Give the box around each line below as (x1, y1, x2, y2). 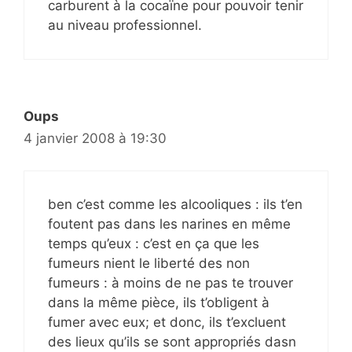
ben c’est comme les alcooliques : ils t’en (48, 196, 302, 212)
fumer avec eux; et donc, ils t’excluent (48, 313, 286, 330)
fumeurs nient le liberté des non (48, 255, 250, 271)
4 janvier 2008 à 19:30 (24, 130, 167, 146)
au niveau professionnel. (48, 17, 202, 33)
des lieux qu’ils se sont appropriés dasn (48, 333, 296, 350)
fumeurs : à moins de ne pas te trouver (48, 274, 293, 291)
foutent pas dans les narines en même (48, 215, 291, 232)
